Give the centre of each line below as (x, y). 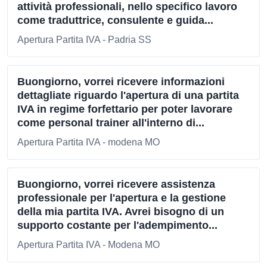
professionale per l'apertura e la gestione (122, 198)
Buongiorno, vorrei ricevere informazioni (121, 82)
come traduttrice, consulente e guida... (115, 20)
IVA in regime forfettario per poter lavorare (125, 109)
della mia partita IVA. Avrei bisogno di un (121, 212)
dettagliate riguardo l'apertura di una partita (128, 95)
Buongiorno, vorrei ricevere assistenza (116, 184)
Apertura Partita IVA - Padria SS (84, 40)
